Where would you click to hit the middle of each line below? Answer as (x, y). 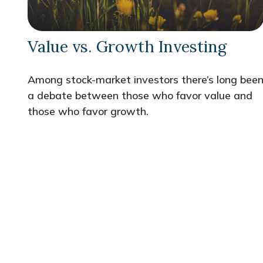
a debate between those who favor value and (140, 95)
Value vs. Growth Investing (127, 46)
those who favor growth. (88, 111)
